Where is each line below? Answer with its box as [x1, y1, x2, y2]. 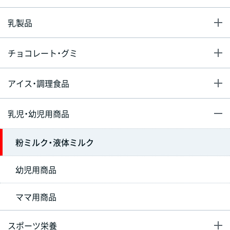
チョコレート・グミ [8, 47, 78, 60]
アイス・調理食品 [8, 77, 69, 90]
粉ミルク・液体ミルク [15, 136, 94, 149]
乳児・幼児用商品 [8, 107, 69, 120]
